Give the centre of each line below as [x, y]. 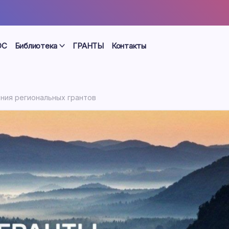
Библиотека [36, 46]
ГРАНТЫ [88, 46]
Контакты [129, 46]
